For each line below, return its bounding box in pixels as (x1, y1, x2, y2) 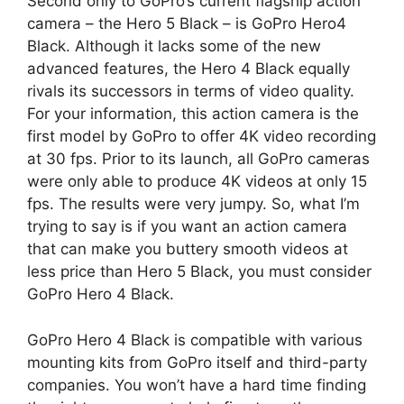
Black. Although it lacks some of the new (27, 37, 321, 56)
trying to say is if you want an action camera (27, 217, 347, 236)
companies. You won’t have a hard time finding (27, 375, 366, 394)
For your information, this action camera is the (27, 105, 359, 124)
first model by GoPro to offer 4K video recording (27, 127, 376, 146)
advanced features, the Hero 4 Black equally (27, 60, 350, 78)
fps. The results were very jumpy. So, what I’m (27, 195, 360, 214)
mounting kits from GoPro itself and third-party (27, 353, 367, 372)
